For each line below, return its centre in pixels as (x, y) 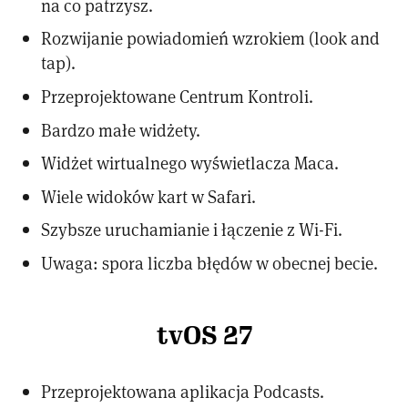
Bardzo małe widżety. (121, 129)
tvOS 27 (204, 335)
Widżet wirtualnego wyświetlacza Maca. (190, 163)
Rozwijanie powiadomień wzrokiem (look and (211, 38)
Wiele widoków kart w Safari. (149, 196)
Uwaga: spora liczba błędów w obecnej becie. (210, 262)
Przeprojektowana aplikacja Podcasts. (183, 391)
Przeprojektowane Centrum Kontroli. (178, 96)
